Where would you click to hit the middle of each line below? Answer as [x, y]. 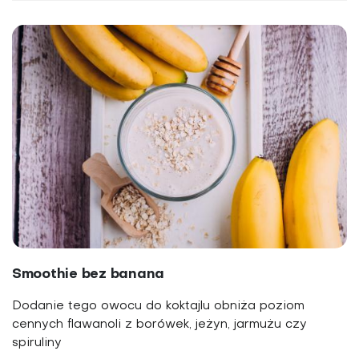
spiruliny [39, 343]
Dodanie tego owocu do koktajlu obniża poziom [158, 306]
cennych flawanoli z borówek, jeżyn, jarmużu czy [159, 324]
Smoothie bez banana [89, 274]
